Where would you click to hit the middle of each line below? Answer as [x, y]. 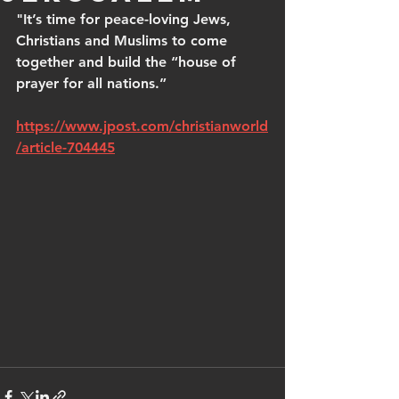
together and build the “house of [128, 62]
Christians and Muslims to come [124, 41]
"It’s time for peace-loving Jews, [126, 19]
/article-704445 [65, 147]
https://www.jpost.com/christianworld [142, 126]
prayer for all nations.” [91, 83]
